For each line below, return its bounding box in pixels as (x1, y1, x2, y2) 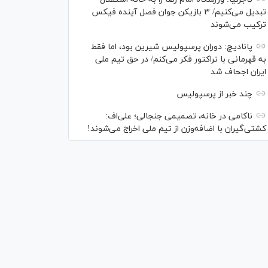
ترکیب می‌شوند (211, 19, 266, 31)
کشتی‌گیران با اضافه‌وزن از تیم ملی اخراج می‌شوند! (87, 123, 266, 135)
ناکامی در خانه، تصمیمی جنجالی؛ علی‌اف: (105, 111, 252, 122)
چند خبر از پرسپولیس (176, 89, 252, 100)
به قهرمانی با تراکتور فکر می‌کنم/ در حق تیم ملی (95, 54, 266, 65)
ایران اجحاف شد (211, 66, 266, 78)
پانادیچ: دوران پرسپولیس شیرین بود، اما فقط (91, 41, 252, 53)
